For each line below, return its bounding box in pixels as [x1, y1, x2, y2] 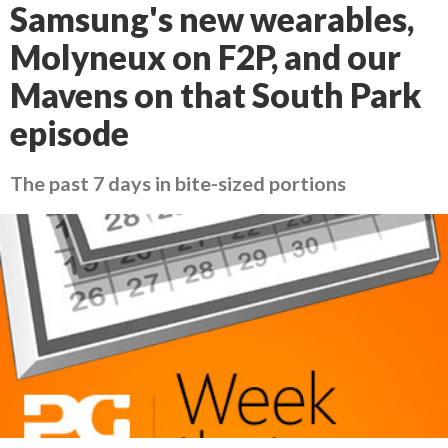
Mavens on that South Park [10, 75, 421, 115]
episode [10, 113, 129, 153]
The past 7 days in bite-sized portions [10, 171, 346, 195]
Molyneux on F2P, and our [10, 37, 401, 77]
